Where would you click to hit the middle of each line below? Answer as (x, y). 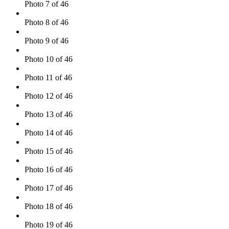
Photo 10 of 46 (49, 59)
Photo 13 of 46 (49, 114)
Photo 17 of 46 (49, 188)
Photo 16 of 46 (49, 170)
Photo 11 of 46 (48, 78)
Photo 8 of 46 (47, 22)
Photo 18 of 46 (49, 207)
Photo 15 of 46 (49, 151)
